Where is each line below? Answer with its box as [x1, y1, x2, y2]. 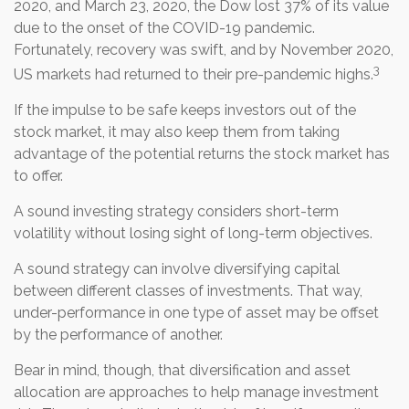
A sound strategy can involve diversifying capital [14, 259, 340, 278]
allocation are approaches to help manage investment [14, 383, 379, 401]
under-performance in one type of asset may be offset [14, 303, 379, 321]
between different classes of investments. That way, [14, 281, 362, 299]
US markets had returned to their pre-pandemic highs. [14, 65, 373, 83]
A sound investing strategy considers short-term [14, 202, 339, 220]
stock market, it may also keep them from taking [14, 122, 340, 141]
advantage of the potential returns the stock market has [14, 144, 390, 163]
